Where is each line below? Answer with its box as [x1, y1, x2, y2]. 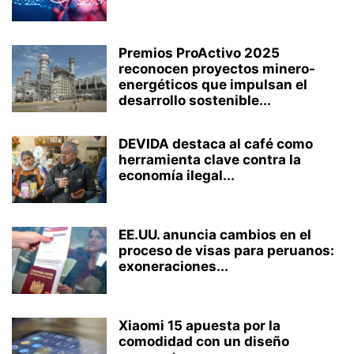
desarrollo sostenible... [119, 92, 271, 108]
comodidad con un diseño [119, 333, 289, 349]
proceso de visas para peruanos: [119, 242, 334, 258]
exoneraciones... [119, 258, 228, 274]
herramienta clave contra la [119, 151, 301, 168]
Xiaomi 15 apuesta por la [119, 317, 281, 333]
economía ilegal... [119, 167, 235, 183]
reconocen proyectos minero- [119, 60, 315, 77]
